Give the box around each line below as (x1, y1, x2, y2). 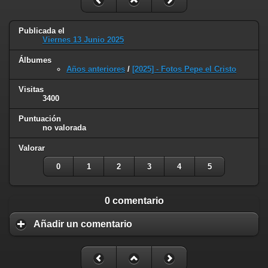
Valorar (19, 143, 45, 153)
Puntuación (19, 114, 61, 123)
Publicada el (19, 26, 65, 36)
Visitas (19, 85, 44, 94)
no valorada (42, 123, 86, 132)
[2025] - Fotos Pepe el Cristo (132, 65, 236, 74)
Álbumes (19, 56, 51, 65)
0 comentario (104, 195, 164, 206)
